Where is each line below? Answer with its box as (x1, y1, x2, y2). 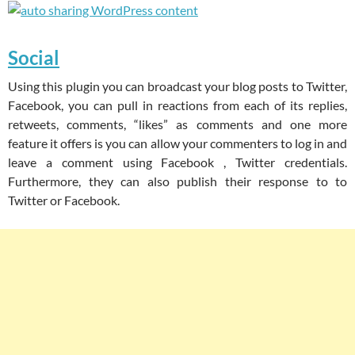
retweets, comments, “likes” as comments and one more (8, 116, 347, 132)
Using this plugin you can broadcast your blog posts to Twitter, (8, 78, 347, 94)
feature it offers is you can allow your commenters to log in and (8, 136, 347, 151)
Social (8, 46, 59, 70)
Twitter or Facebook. (8, 193, 120, 208)
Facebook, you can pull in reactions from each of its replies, (8, 97, 347, 113)
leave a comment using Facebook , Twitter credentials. (8, 155, 347, 170)
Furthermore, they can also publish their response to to (8, 174, 347, 189)
